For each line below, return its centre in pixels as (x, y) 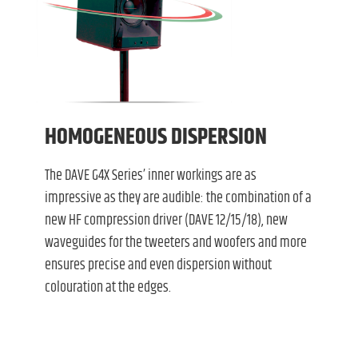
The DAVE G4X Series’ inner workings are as (150, 175)
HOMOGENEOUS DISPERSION (155, 137)
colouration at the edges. (107, 287)
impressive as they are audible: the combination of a (178, 198)
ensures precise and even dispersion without (158, 265)
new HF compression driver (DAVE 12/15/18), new (166, 220)
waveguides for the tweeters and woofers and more (175, 243)
